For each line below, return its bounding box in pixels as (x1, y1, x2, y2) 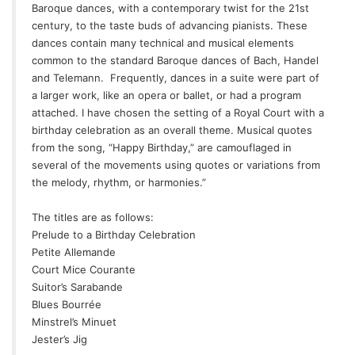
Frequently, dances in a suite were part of (110, 71, 319, 84)
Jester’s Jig (32, 332, 87, 345)
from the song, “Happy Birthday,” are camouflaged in (32, 140, 292, 154)
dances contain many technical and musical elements (32, 36, 294, 49)
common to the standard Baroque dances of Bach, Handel (32, 53, 319, 67)
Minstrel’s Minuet (32, 315, 116, 328)
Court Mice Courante (32, 262, 136, 276)
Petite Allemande (32, 245, 116, 258)
